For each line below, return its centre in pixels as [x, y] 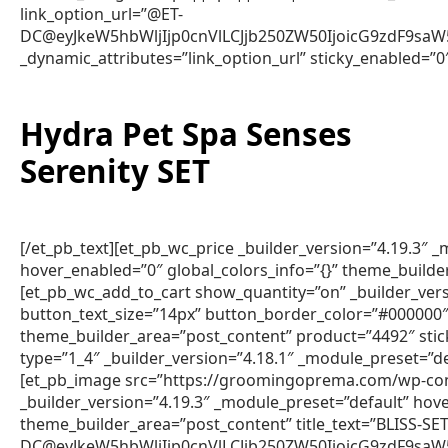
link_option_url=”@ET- [101, 13]
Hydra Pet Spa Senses [186, 134]
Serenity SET [115, 171]
